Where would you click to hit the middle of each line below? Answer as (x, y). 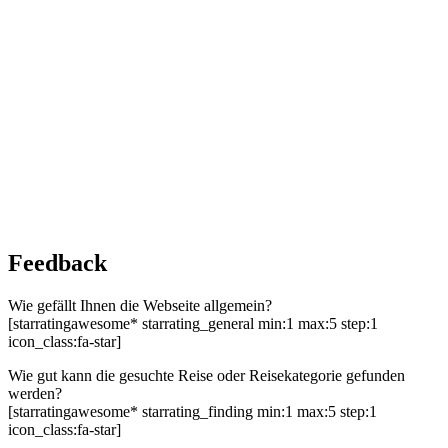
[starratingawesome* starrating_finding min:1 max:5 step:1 (192, 412)
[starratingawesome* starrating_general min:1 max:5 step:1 (193, 324)
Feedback (57, 263)
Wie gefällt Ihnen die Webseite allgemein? (140, 306)
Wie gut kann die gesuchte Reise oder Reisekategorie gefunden (206, 376)
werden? (35, 394)
